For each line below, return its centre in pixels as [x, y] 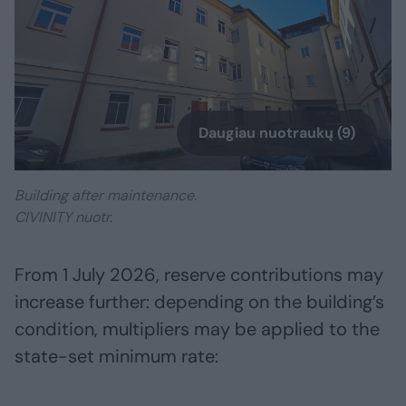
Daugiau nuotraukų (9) [277, 133]
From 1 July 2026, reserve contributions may [199, 275]
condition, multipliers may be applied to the [197, 329]
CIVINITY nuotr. [63, 217]
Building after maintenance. [106, 196]
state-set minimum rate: [116, 357]
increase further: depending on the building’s [199, 302]
